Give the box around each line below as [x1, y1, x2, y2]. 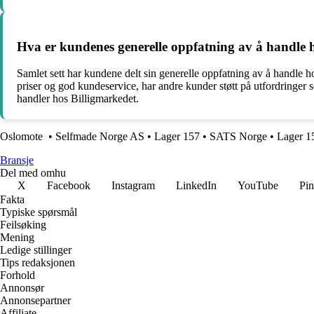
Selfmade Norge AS [55, 130, 144, 143]
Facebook [47, 179, 90, 192]
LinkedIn [176, 179, 217, 192]
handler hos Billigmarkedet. [17, 93, 139, 105]
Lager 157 [154, 130, 200, 143]
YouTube [238, 179, 278, 192]
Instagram [111, 179, 155, 192]
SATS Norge [210, 130, 267, 143]
